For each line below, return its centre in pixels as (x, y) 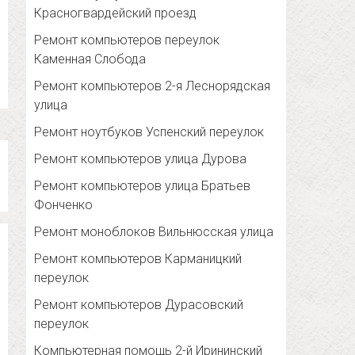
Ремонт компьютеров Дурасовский (139, 305)
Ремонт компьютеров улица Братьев (143, 186)
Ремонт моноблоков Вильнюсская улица (154, 232)
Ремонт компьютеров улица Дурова (141, 159)
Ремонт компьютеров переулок (127, 40)
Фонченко (64, 205)
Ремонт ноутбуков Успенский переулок (149, 132)
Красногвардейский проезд (116, 13)
